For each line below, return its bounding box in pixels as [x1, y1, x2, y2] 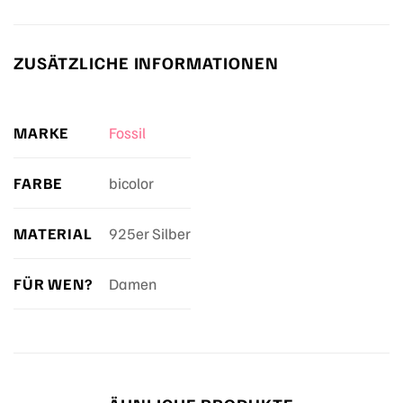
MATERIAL [13, 222, 93, 243]
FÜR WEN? [13, 273, 93, 293]
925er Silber [108, 223, 191, 244]
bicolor [108, 173, 154, 193]
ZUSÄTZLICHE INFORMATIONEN [13, 51, 279, 74]
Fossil [108, 122, 146, 143]
